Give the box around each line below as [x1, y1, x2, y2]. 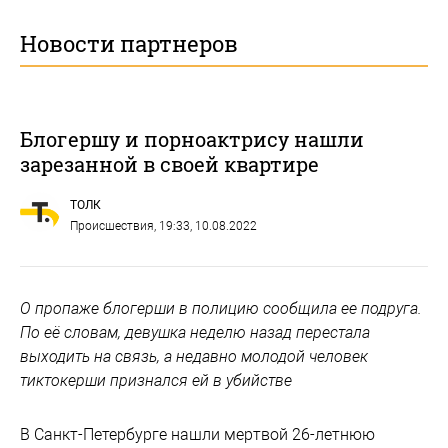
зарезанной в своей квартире [20, 151, 319, 177]
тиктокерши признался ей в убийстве [20, 371, 292, 390]
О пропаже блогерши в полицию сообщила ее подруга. [20, 299, 422, 318]
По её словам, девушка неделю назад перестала [20, 323, 370, 342]
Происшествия [70, 219, 154, 233]
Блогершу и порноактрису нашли [20, 126, 364, 152]
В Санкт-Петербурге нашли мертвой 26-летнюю [20, 425, 375, 444]
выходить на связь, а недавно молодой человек [20, 347, 368, 366]
